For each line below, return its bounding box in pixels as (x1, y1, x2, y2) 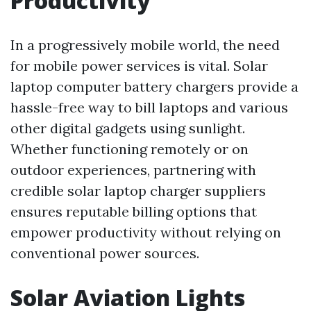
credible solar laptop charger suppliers (10, 182, 266, 200)
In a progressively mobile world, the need (10, 36, 280, 54)
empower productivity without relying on (10, 224, 281, 242)
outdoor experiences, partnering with (10, 161, 256, 179)
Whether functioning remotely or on (10, 140, 249, 158)
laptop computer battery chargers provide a (10, 78, 299, 96)
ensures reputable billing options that (10, 203, 257, 221)
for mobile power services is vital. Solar (10, 57, 268, 75)
